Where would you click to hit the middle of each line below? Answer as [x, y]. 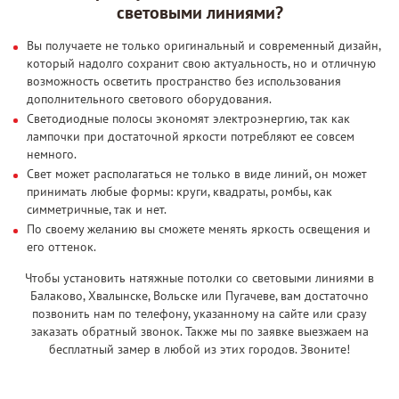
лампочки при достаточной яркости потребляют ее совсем [191, 136]
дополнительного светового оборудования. [149, 98]
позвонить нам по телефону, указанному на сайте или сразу [199, 313]
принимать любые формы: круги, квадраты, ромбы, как [179, 191]
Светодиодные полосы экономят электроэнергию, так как [188, 118]
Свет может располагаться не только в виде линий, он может [197, 173]
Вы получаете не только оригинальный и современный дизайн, [204, 45]
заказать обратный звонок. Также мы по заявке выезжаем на [199, 331]
